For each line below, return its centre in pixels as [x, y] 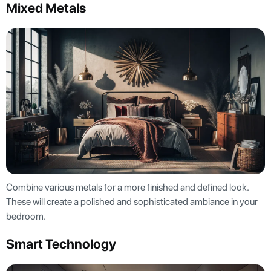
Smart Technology [61, 243]
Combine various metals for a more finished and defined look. [127, 187]
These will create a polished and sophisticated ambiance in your [132, 201]
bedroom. [27, 216]
